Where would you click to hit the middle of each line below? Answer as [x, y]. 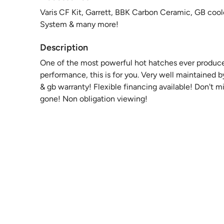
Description [64, 47]
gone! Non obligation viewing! [94, 99]
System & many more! [79, 24]
